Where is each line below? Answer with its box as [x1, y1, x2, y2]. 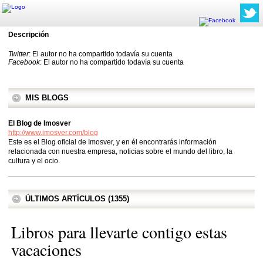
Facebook [8, 58, 40, 66]
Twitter [8, 50, 29, 58]
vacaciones [11, 238, 82, 261]
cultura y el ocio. [8, 157, 60, 165]
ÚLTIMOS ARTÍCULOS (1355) [25, 194, 129, 203]
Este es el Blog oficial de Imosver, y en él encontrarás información [8, 138, 217, 146]
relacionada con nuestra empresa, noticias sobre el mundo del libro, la [8, 147, 232, 156]
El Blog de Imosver [8, 119, 71, 127]
